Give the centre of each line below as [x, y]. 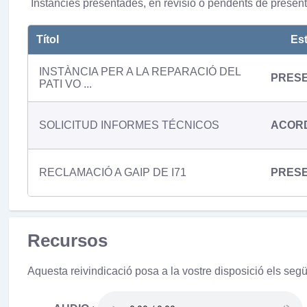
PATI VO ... [65, 84]
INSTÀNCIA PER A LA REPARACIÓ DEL [139, 71]
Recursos [67, 240]
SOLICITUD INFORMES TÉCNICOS [129, 125]
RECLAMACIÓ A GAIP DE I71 [112, 172]
